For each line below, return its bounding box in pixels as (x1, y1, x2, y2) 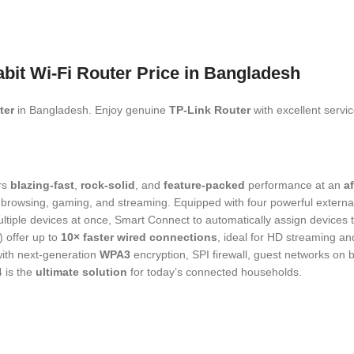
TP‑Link (169, 104, 214, 117)
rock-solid (81, 179, 135, 192)
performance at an (245, 179, 344, 192)
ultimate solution (36, 265, 127, 279)
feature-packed (164, 179, 245, 192)
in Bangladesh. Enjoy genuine (14, 104, 169, 117)
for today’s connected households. (127, 265, 302, 279)
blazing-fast (10, 179, 74, 192)
